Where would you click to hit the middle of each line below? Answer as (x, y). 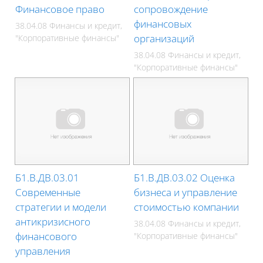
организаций (164, 38)
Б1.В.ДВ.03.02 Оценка (185, 178)
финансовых (163, 23)
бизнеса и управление (186, 193)
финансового (46, 237)
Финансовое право (60, 9)
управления (43, 251)
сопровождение (171, 9)
